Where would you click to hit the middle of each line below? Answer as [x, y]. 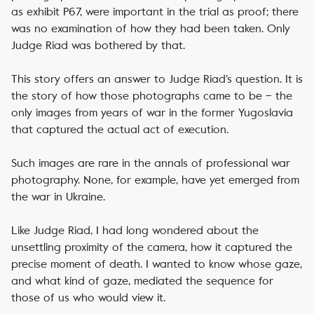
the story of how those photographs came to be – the [152, 96]
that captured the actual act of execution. [120, 129]
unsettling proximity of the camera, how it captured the [152, 247]
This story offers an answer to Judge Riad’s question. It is [157, 79]
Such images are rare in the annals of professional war [151, 163]
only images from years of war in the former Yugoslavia [152, 112]
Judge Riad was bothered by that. [98, 45]
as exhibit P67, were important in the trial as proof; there [155, 12]
